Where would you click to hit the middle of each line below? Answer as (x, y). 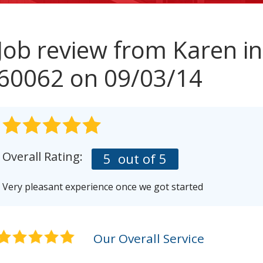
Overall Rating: (43, 156)
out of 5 (141, 159)
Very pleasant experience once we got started (103, 187)
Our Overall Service (149, 238)
